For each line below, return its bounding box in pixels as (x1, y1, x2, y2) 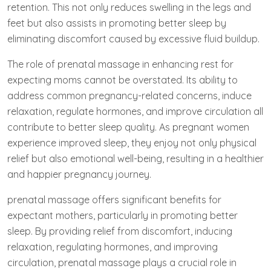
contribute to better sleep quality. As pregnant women (7, 120, 249, 133)
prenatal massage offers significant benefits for (7, 193, 221, 206)
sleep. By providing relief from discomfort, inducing (7, 224, 232, 237)
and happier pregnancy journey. (7, 168, 151, 180)
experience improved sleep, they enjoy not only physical (7, 136, 256, 149)
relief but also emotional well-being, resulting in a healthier (7, 152, 264, 165)
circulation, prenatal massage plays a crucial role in (7, 256, 237, 269)
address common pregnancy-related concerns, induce (7, 89, 252, 102)
